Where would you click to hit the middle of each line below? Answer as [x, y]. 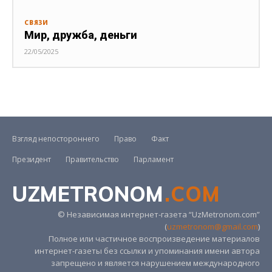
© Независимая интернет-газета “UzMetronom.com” [159, 215]
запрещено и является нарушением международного [155, 263]
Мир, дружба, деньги [81, 35]
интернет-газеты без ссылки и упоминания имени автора [147, 251]
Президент [32, 160]
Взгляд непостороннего [56, 139]
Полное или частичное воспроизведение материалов [154, 239]
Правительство [92, 160]
